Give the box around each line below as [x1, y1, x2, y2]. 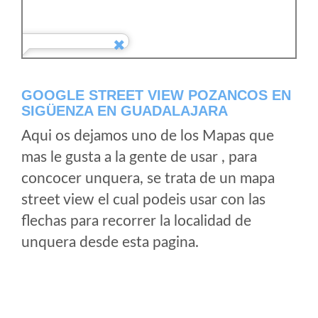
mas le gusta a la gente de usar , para [21, 150, 257, 165]
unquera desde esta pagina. [21, 235, 199, 250]
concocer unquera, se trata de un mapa [21, 171, 275, 186]
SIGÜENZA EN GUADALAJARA [21, 103, 228, 119]
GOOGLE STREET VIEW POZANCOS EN [21, 87, 291, 103]
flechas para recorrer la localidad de [21, 214, 251, 229]
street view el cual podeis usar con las [21, 192, 265, 207]
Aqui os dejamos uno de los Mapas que [21, 128, 274, 143]
